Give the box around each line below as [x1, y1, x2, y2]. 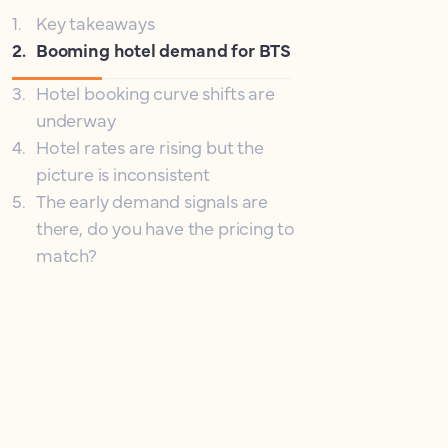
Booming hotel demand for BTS [36, 37, 291, 62]
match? [36, 242, 97, 267]
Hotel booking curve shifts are [36, 80, 275, 105]
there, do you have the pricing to [36, 215, 296, 240]
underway [36, 107, 116, 132]
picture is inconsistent [36, 161, 210, 186]
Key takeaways [36, 10, 155, 35]
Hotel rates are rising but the [36, 134, 264, 159]
